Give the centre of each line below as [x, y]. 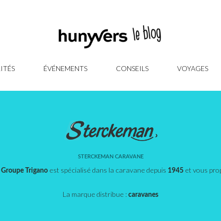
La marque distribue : [95, 194]
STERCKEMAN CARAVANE [110, 156]
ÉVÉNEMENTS [65, 68]
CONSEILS [132, 68]
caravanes [143, 194]
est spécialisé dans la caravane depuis [108, 170]
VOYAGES [193, 68]
